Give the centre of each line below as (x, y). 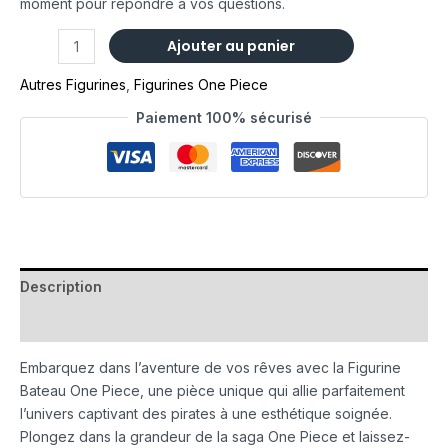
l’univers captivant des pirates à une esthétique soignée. (206, 413)
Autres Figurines (73, 84)
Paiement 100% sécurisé (224, 117)
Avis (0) (46, 323)
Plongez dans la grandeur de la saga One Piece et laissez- (215, 436)
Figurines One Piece (201, 84)
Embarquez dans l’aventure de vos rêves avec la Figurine (210, 367)
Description (61, 286)
